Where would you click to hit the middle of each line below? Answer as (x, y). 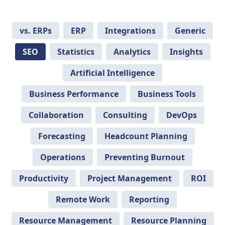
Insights (186, 52)
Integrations (130, 31)
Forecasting (62, 136)
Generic (190, 31)
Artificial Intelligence (113, 73)
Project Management (130, 178)
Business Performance (74, 94)
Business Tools (167, 94)
